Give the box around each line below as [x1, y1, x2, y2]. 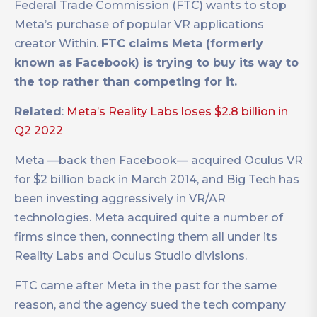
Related [14, 105, 62, 119]
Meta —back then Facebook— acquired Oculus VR [14, 154, 303, 168]
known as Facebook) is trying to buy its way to [14, 56, 299, 70]
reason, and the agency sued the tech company [14, 298, 286, 312]
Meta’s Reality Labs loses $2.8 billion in [67, 105, 288, 119]
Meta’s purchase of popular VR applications [14, 18, 264, 32]
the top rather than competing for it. [14, 75, 237, 89]
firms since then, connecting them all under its [14, 230, 277, 244]
